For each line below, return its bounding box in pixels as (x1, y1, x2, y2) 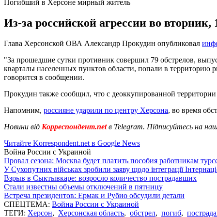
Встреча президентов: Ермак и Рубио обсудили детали (4, 191, 185, 200)
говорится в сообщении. (4, 73, 84, 81)
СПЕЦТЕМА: (4, 200, 52, 208)
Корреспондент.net (40, 122, 108, 131)
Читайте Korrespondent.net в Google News (4, 139, 140, 147)
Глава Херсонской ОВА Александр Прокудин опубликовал (4, 39, 202, 47)
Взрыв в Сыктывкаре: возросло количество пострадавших (4, 173, 197, 182)
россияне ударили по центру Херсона (44, 106, 168, 114)
